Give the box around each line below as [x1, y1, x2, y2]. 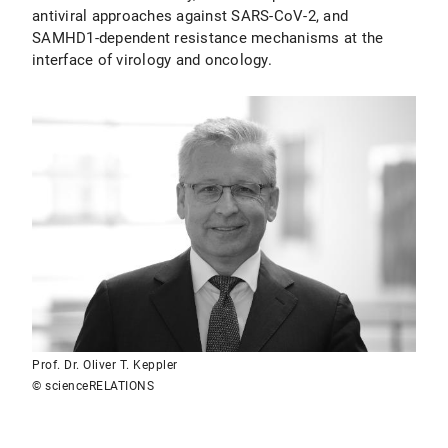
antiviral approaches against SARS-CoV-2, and [32, 7, 348, 25]
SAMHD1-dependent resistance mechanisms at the [32, 29, 384, 47]
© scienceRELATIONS [32, 379, 154, 393]
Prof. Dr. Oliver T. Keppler [32, 358, 178, 372]
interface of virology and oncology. [32, 51, 272, 69]
